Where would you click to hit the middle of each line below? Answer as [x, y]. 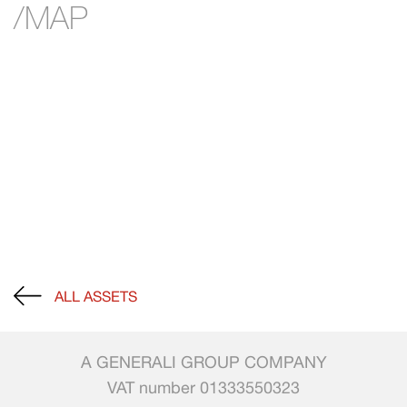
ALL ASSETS [96, 296]
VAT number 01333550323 [203, 387]
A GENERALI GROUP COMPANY [203, 362]
